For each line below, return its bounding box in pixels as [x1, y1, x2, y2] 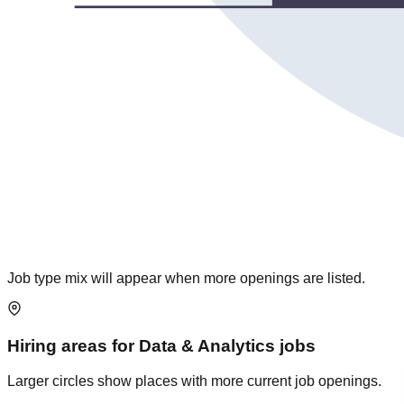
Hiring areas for [7, 335, 139, 355]
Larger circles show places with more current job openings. [7, 372, 381, 389]
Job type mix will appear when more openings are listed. [7, 271, 365, 287]
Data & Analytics [139, 335, 275, 355]
